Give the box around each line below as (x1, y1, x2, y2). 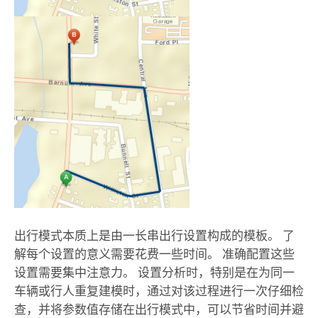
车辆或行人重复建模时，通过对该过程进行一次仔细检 (13, 284, 304, 299)
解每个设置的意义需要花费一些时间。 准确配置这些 (13, 247, 295, 262)
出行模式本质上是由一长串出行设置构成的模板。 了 (13, 229, 295, 243)
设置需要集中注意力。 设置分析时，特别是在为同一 (13, 265, 295, 280)
